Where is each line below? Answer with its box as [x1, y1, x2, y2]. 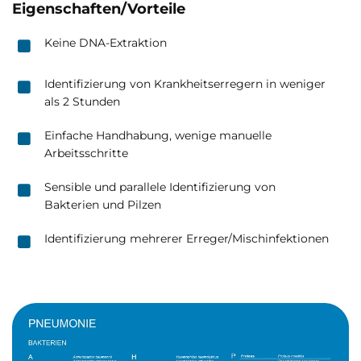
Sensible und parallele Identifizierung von [44, 179, 276, 194]
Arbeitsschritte [44, 145, 128, 160]
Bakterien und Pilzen [44, 197, 161, 212]
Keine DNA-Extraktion [44, 35, 167, 50]
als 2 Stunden [44, 93, 120, 109]
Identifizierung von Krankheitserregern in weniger [44, 76, 326, 91]
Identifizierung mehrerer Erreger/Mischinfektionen [44, 230, 329, 246]
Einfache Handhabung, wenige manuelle [44, 127, 272, 143]
